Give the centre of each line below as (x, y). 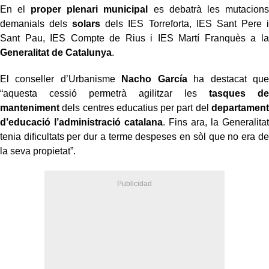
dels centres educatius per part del (135, 107)
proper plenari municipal (89, 9)
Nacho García (154, 79)
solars (86, 23)
